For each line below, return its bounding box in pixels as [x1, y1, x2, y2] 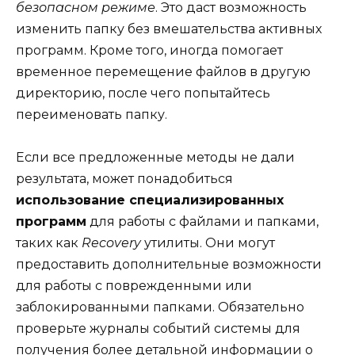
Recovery [82, 235, 141, 251]
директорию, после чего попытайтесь [16, 85, 270, 101]
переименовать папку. [16, 106, 167, 122]
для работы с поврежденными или [16, 278, 252, 294]
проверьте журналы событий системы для [16, 321, 300, 337]
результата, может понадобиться [16, 171, 233, 187]
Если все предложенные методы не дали [16, 150, 295, 166]
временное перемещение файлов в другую [16, 63, 311, 79]
